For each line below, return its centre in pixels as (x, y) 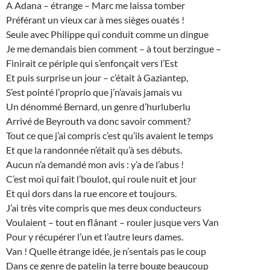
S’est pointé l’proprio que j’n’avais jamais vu (94, 92)
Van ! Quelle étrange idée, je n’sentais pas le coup (106, 251)
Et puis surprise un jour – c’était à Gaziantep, (97, 78)
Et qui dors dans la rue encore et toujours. (91, 193)
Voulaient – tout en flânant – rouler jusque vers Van (112, 222)
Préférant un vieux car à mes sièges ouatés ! (95, 20)
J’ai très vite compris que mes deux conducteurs (104, 208)
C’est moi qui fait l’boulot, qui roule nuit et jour (101, 179)
